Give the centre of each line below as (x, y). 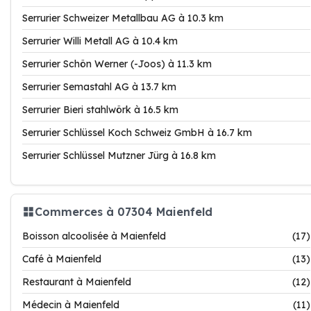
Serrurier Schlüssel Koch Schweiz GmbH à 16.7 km (137, 133)
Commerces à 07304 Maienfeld (124, 211)
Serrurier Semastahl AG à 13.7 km (99, 87)
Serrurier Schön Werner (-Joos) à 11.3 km (117, 64)
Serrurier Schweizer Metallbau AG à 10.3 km (123, 18)
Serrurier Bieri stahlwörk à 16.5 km (100, 110)
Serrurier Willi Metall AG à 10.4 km (100, 41)
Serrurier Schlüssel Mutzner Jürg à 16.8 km (119, 155)
